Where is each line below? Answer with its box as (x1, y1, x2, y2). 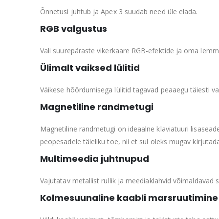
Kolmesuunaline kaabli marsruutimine (40, 191, 218, 204)
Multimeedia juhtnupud (40, 152, 149, 165)
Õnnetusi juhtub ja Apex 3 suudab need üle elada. (40, 6, 198, 16)
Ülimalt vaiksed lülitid (40, 61, 140, 74)
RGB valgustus (40, 22, 107, 35)
